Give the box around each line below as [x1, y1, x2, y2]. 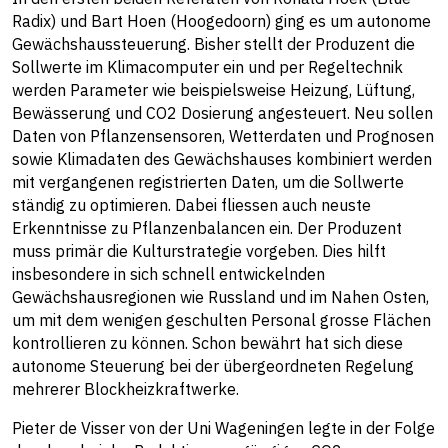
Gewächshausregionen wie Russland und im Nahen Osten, [12, 287, 429, 307]
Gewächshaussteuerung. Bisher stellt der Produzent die [12, 34, 415, 54]
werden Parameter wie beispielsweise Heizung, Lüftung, [12, 80, 415, 100]
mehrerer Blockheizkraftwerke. [12, 379, 239, 399]
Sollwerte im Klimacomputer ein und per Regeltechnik [12, 57, 403, 77]
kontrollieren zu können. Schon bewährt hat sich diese [12, 333, 403, 353]
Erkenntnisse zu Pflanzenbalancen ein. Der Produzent [12, 218, 402, 238]
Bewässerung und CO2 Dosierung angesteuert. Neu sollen [12, 103, 433, 123]
